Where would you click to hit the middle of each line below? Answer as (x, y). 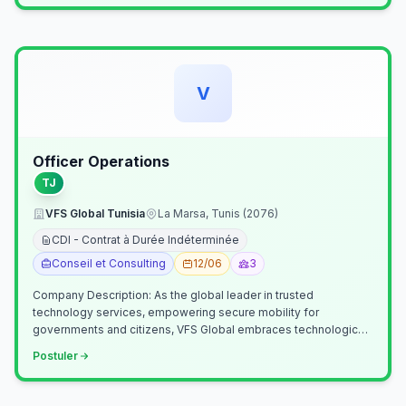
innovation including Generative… (121, 347)
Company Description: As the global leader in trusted (93, 295)
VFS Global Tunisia (95, 213)
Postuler (55, 356)
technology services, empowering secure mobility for (176, 312)
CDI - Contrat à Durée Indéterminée (145, 240)
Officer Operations (101, 161)
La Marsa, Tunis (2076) (218, 213)
